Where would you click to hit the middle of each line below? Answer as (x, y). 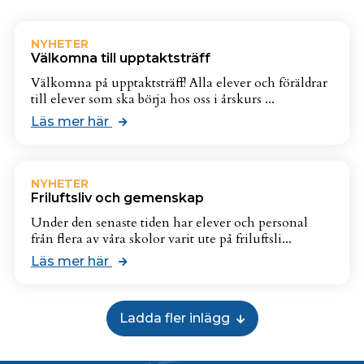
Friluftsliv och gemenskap (117, 198)
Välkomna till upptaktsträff (120, 58)
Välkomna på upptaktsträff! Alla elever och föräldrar (179, 83)
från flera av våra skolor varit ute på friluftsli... (161, 239)
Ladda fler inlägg (174, 318)
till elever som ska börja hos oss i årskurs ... (152, 99)
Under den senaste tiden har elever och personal (169, 223)
